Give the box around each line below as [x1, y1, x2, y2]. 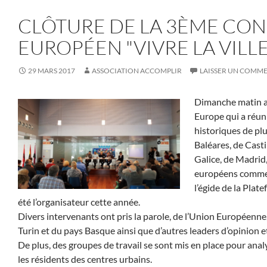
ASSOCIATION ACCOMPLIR [92, 66, 182, 75]
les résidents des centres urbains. [18, 253, 152, 265]
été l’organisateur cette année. [18, 196, 140, 207]
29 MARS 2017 [28, 66, 75, 75]
